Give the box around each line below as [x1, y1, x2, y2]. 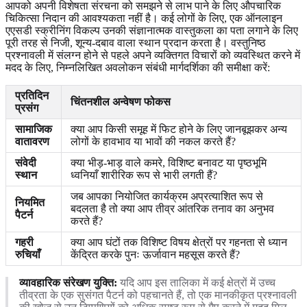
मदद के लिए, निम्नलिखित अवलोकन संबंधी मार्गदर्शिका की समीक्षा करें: [5, 61, 270, 73]
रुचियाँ [15, 248, 40, 260]
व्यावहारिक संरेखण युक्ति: [19, 276, 117, 288]
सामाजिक [15, 123, 52, 135]
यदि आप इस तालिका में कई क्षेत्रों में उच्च [117, 276, 275, 288]
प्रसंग [15, 101, 38, 114]
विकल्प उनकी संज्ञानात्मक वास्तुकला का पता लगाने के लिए [71, 24, 298, 36]
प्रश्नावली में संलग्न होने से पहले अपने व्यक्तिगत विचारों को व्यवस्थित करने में [5, 49, 300, 61]
